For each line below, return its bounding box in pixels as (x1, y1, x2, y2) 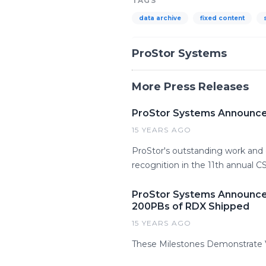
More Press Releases (132, 80, 249, 93)
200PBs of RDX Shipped (132, 201, 249, 212)
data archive (139, 14, 181, 22)
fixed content (200, 14, 245, 22)
